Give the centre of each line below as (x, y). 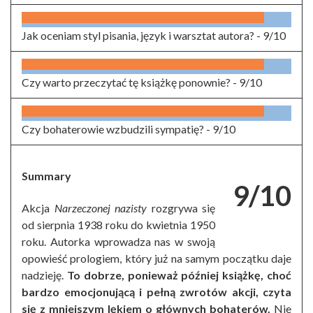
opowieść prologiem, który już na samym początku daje (156, 259)
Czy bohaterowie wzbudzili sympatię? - (117, 129)
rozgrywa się (181, 208)
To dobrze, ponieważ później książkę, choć (179, 275)
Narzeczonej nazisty (100, 208)
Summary (46, 176)
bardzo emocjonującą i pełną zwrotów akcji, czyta (156, 292)
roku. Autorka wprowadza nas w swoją (118, 242)
